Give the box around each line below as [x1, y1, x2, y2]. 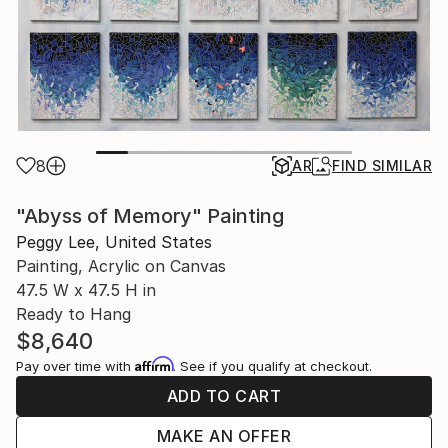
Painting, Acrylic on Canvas [16, 256, 226, 276]
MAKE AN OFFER [156, 426, 292, 446]
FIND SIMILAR [332, 157, 432, 174]
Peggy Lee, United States [16, 232, 212, 252]
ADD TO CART [166, 386, 282, 406]
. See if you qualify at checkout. [173, 358, 372, 374]
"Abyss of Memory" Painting [16, 204, 284, 228]
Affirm [135, 356, 173, 372]
